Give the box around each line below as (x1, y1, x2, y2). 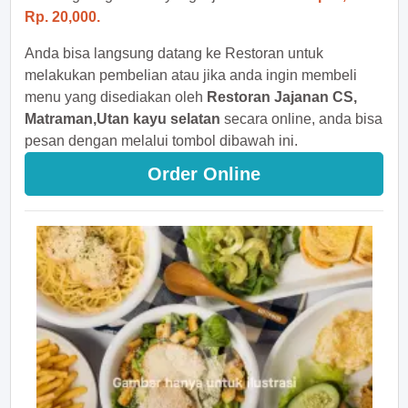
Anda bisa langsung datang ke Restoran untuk (25, 46, 323, 61)
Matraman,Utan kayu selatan (25, 111, 220, 127)
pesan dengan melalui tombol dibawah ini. (25, 133, 298, 148)
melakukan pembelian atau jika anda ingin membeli (25, 67, 357, 83)
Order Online (148, 164, 260, 184)
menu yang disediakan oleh (25, 89, 207, 105)
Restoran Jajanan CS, (207, 89, 357, 105)
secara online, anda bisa (220, 111, 382, 127)
